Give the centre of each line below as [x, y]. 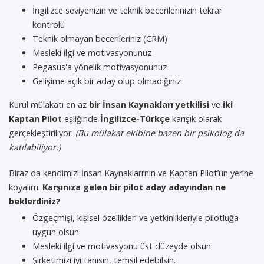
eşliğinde [81, 119]
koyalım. [26, 187]
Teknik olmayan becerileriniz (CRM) [100, 39]
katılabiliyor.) [35, 147]
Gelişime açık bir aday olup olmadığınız [107, 81]
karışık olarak [196, 119]
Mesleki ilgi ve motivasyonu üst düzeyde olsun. [123, 246]
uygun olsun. [57, 232]
